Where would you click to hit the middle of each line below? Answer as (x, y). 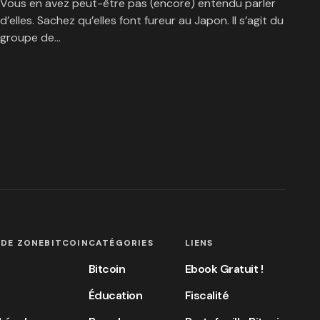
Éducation (115, 295)
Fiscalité (207, 295)
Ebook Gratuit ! (224, 269)
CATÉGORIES (121, 243)
